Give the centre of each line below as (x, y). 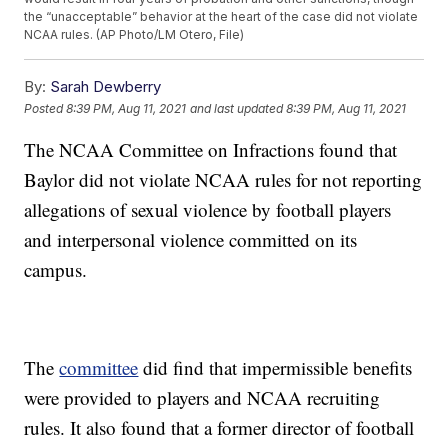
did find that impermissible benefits (275, 368)
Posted (45, 108)
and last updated (237, 108)
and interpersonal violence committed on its (191, 240)
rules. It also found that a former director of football (219, 428)
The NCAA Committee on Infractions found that (211, 150)
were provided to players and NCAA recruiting (202, 398)
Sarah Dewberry (106, 87)
